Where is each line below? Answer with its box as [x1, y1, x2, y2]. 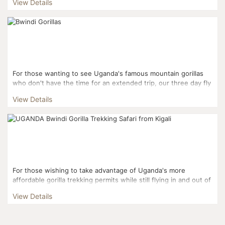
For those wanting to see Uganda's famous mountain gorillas [13, 69, 204, 77]
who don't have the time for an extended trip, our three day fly [13, 78, 211, 87]
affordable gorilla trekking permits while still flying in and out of [13, 176, 211, 184]
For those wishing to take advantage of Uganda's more [13, 166, 186, 175]
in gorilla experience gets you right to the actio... [13, 88, 167, 96]
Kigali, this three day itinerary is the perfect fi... [13, 185, 161, 194]
